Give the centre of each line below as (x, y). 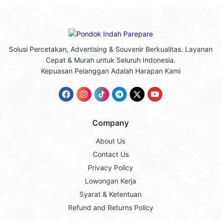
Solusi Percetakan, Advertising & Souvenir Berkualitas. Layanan (110, 49)
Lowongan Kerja (110, 181)
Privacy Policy (110, 168)
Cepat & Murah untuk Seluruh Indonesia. (110, 60)
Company (110, 123)
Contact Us (110, 154)
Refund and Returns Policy (110, 208)
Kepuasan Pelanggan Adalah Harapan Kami (110, 71)
